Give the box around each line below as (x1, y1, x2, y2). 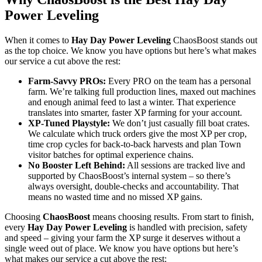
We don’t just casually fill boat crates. (110, 118, 250, 128)
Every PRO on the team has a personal (106, 75, 251, 86)
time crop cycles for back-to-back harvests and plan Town (28, 139, 241, 149)
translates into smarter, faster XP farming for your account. (28, 107, 242, 118)
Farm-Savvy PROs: (28, 75, 106, 86)
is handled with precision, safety (129, 222, 247, 232)
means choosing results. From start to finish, (90, 211, 254, 222)
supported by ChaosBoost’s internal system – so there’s (28, 170, 230, 181)
